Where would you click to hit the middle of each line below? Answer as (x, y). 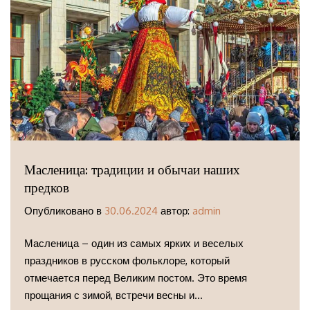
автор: (175, 210)
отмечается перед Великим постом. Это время (136, 278)
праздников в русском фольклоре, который (127, 261)
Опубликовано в (64, 210)
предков (47, 188)
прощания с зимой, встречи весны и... (113, 295)
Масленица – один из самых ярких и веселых (134, 244)
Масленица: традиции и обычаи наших (132, 170)
